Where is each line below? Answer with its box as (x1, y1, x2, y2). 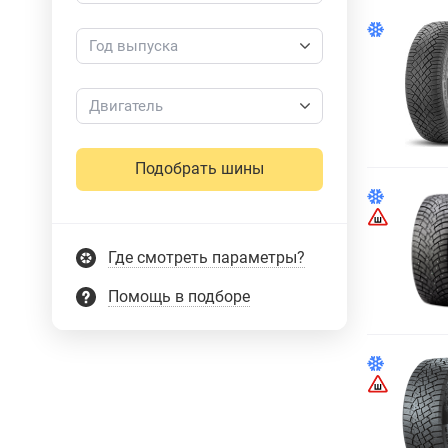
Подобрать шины (135, 159, 264, 179)
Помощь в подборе (108, 286, 250, 306)
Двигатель (89, 96, 163, 115)
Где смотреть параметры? (108, 247, 305, 267)
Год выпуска (89, 36, 178, 55)
